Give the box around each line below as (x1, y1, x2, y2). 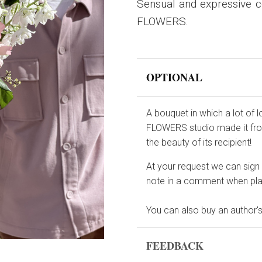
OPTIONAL (146, 70, 202, 85)
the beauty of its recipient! (146, 137, 254, 148)
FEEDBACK (146, 238, 204, 253)
